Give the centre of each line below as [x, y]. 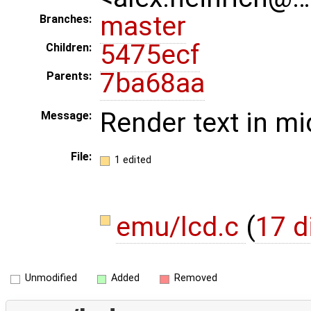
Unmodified [51, 278]
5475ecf [150, 55]
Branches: [66, 19]
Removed [195, 278]
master [143, 27]
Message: [66, 116]
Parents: [69, 76]
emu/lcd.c [180, 227]
